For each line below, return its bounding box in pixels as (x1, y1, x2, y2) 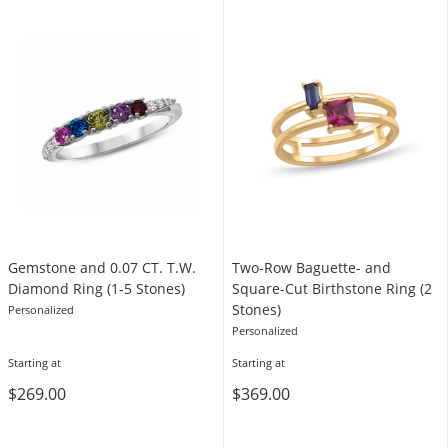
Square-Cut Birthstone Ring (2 (232, 279, 432, 298)
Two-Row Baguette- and (232, 258, 391, 277)
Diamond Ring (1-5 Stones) (8, 279, 185, 298)
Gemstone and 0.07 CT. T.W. (8, 258, 196, 277)
